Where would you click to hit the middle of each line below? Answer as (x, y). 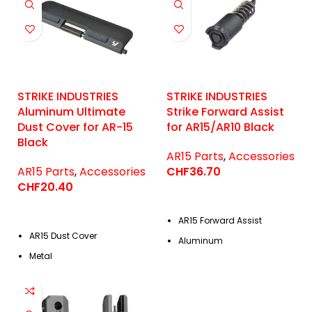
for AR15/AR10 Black (220, 127)
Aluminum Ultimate (71, 112)
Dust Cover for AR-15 (75, 127)
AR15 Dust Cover (63, 236)
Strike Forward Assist (225, 112)
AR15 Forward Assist (220, 220)
